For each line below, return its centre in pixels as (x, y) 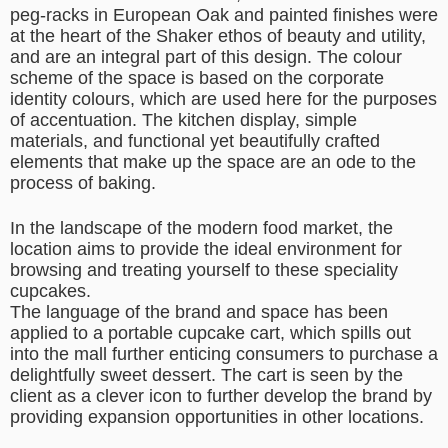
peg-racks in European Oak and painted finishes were (224, 15)
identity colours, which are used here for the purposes (223, 99)
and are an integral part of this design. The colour (206, 57)
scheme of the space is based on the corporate (197, 78)
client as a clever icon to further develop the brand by (221, 396)
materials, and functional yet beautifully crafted (195, 141)
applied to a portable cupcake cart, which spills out (210, 333)
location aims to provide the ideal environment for (206, 249)
